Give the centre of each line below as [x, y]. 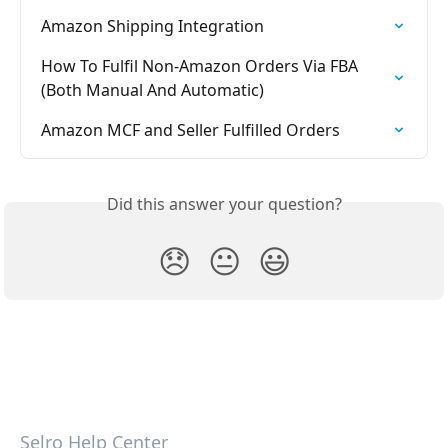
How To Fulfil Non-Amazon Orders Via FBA [201, 66]
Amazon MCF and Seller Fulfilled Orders [190, 130]
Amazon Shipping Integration [152, 26]
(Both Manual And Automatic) [152, 90]
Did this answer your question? [224, 204]
